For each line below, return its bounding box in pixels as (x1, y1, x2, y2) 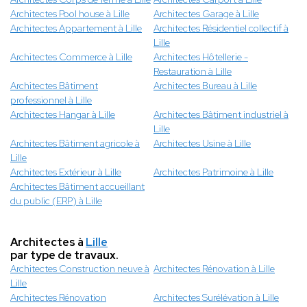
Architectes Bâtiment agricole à (10, 137, 140, 150)
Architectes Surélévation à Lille (153, 291, 279, 304)
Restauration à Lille (153, 65, 232, 78)
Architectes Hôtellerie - (153, 51, 248, 64)
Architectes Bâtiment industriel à (153, 108, 288, 121)
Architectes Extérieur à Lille (10, 166, 121, 179)
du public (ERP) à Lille (10, 195, 102, 208)
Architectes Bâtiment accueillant (10, 180, 145, 193)
